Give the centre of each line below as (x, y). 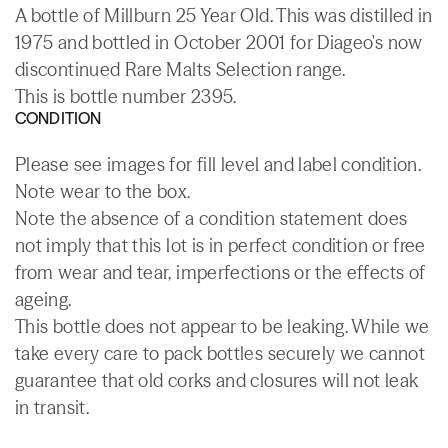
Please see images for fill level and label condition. (218, 164)
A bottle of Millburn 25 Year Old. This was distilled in (224, 15)
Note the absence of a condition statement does (211, 218)
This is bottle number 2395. (126, 96)
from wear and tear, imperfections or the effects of (220, 272)
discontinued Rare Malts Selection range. (180, 69)
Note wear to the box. (103, 191)
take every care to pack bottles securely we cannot (220, 353)
